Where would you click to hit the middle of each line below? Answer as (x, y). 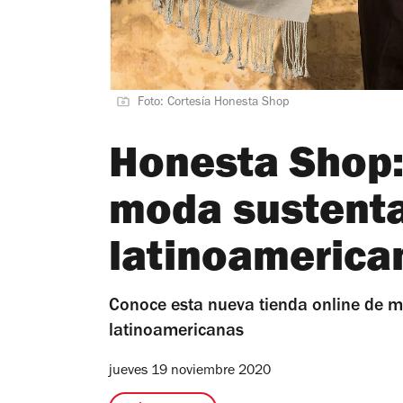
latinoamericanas (176, 332)
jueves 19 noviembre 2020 (190, 371)
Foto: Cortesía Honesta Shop (213, 103)
